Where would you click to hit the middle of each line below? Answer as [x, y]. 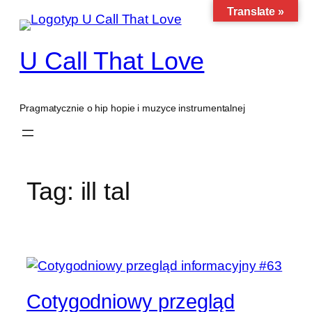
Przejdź [28, 14]
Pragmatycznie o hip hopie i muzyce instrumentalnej [132, 108]
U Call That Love [112, 61]
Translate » [256, 11]
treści [21, 48]
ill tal [105, 191]
